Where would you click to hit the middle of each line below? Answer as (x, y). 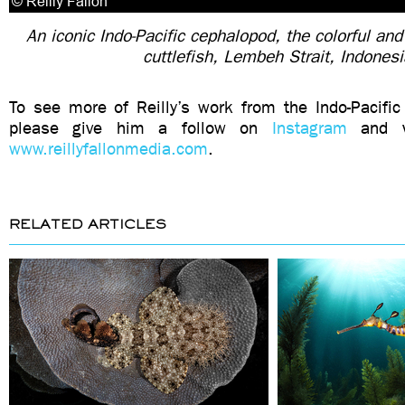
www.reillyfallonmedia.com (108, 149)
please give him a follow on (141, 128)
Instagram (310, 128)
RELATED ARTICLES (88, 224)
